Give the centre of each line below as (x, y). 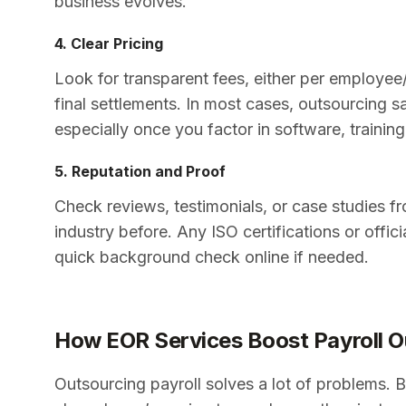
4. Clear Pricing (109, 43)
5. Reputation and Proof (140, 171)
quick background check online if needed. (212, 256)
